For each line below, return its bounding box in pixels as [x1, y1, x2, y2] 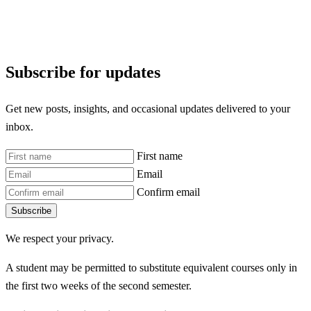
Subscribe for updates [6, 63, 160, 82]
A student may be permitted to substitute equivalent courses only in [6, 262, 297, 274]
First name [137, 149, 183, 162]
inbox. [6, 120, 33, 133]
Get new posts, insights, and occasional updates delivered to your [6, 102, 290, 115]
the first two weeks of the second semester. [6, 280, 192, 292]
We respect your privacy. [6, 233, 114, 245]
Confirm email [137, 185, 200, 198]
